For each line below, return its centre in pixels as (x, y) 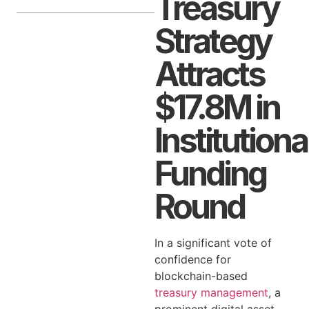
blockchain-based (201, 276)
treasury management (211, 292)
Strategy (213, 41)
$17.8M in (217, 107)
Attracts (209, 74)
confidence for (193, 259)
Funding (210, 173)
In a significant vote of (213, 243)
